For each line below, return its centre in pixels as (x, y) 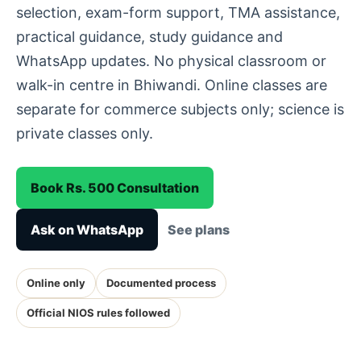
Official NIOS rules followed (98, 313)
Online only (56, 283)
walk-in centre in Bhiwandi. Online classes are (172, 85)
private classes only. (85, 133)
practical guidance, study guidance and (149, 37)
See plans (199, 230)
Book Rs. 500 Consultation (115, 188)
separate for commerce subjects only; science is (180, 109)
